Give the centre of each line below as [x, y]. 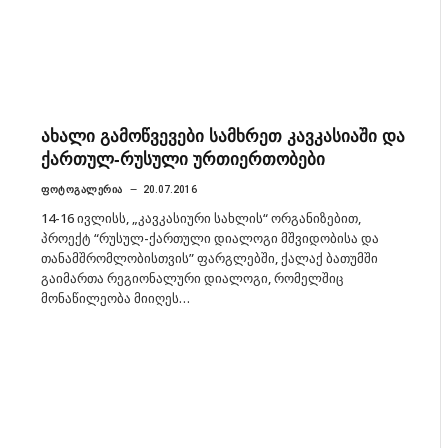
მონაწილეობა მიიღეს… [115, 297]
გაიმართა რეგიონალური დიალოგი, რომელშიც [192, 277]
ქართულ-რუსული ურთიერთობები [183, 159]
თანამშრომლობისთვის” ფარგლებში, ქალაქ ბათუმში [209, 257]
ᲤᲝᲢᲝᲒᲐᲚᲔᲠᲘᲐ [82, 189]
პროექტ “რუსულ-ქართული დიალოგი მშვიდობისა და [210, 237]
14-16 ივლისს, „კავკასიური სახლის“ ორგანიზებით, [201, 217]
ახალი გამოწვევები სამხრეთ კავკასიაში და [223, 136]
